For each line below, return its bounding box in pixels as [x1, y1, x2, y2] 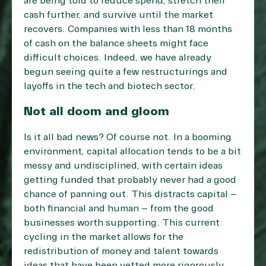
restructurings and [141, 66, 227, 78]
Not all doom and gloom [24, 104, 169, 119]
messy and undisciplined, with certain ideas [24, 160, 223, 172]
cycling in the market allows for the [24, 231, 183, 243]
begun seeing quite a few [24, 66, 141, 78]
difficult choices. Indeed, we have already [24, 52, 211, 64]
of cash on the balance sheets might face [24, 37, 208, 50]
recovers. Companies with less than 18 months [24, 23, 232, 36]
